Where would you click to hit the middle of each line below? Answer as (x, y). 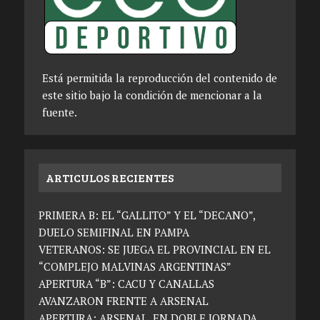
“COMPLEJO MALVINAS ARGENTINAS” (135, 267)
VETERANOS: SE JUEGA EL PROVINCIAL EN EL (154, 250)
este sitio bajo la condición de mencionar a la (152, 95)
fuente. (59, 112)
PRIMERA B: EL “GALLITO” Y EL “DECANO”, (146, 215)
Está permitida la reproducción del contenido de (159, 78)
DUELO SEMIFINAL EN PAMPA (114, 232)
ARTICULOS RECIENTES (109, 178)
